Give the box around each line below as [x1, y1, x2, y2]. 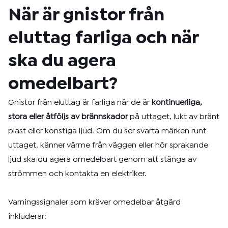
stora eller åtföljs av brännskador [8, 113, 128, 120]
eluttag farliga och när [8, 31, 198, 46]
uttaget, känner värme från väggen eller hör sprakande [8, 142, 208, 149]
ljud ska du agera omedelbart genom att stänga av [8, 156, 196, 163]
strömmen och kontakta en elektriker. [8, 170, 147, 177]
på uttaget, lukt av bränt [128, 113, 219, 120]
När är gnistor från [8, 8, 164, 23]
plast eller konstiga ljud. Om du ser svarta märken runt [8, 128, 206, 134]
